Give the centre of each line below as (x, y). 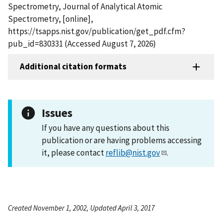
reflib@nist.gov (133, 152)
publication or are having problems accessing (122, 140)
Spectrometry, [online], (51, 19)
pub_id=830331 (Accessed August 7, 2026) (82, 43)
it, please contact (74, 152)
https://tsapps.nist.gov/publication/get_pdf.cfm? (97, 31)
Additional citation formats (73, 67)
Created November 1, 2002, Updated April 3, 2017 (81, 208)
